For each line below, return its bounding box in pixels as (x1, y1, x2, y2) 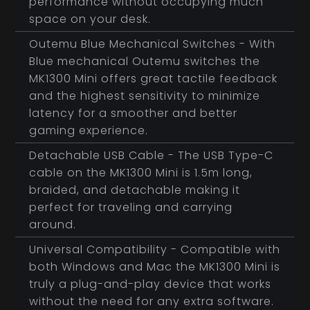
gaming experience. (29, 122, 149, 139)
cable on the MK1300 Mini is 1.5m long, (29, 165, 253, 181)
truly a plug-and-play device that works (29, 276, 272, 293)
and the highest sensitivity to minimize (29, 88, 261, 104)
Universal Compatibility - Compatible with (29, 241, 281, 258)
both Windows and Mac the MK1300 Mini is (29, 259, 281, 275)
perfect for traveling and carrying (29, 199, 233, 216)
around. (29, 217, 77, 233)
